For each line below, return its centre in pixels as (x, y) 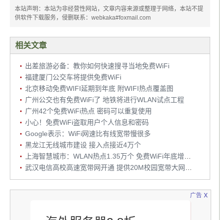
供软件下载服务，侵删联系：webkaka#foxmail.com (83, 18)
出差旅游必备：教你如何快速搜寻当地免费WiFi (97, 66)
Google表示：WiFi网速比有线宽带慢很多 (88, 134)
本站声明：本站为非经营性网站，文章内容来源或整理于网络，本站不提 (109, 9)
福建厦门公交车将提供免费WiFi (73, 77)
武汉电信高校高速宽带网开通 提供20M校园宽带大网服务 (189, 168)
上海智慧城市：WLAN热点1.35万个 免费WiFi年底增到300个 (188, 156)
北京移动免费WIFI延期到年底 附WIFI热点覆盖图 (99, 89)
